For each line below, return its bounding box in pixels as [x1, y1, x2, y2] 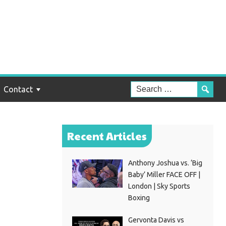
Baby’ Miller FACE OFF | [128, 171, 200, 179]
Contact [4, 85, 33, 94]
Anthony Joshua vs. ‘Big [128, 159, 202, 167]
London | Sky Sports [128, 182, 190, 190]
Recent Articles [67, 129, 147, 143]
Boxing [128, 194, 150, 202]
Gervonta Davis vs [128, 216, 184, 224]
